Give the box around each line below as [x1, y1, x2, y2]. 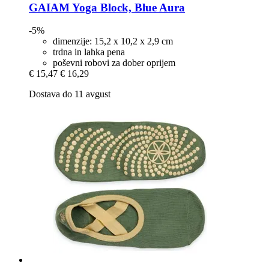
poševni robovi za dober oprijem [53, 58, 175, 68]
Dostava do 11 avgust [29, 89, 110, 100]
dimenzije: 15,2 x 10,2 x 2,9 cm [53, 36, 173, 47]
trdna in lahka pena [53, 47, 125, 58]
